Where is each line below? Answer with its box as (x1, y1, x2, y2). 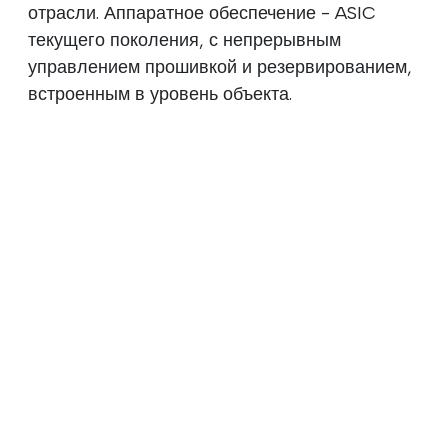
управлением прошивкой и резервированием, (28, 56, 412, 79)
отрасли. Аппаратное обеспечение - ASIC (28, 2, 376, 25)
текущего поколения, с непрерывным (28, 29, 341, 52)
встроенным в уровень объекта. (28, 83, 292, 106)
